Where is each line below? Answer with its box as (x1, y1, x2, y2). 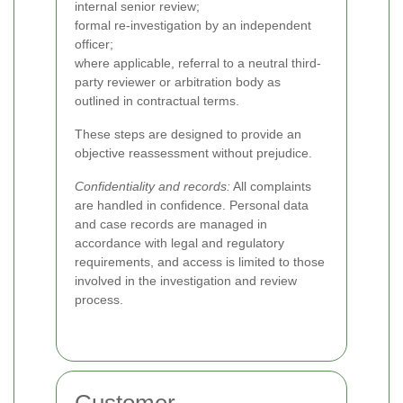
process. (75, 292, 123, 308)
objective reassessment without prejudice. (75, 146, 312, 161)
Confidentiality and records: (75, 179, 230, 194)
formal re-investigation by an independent (75, 18, 311, 33)
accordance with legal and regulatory (75, 236, 284, 251)
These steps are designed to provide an (75, 127, 301, 142)
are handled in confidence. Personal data (75, 198, 309, 213)
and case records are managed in (75, 217, 267, 232)
